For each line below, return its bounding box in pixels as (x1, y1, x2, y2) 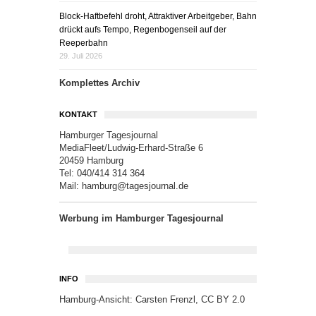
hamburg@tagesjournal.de (82, 181, 188, 191)
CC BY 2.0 (201, 294, 245, 305)
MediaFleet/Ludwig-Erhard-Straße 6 (59, 142, 203, 153)
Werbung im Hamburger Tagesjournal (59, 213, 224, 224)
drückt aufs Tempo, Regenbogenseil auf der (59, 25, 226, 35)
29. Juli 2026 (59, 51, 102, 60)
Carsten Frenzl (135, 294, 195, 305)
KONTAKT (59, 110, 97, 119)
